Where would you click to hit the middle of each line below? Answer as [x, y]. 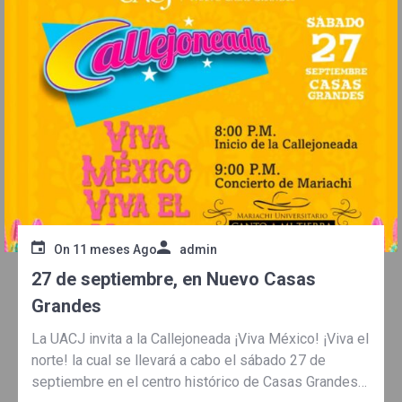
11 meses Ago [115, 249]
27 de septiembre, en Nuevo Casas [174, 279]
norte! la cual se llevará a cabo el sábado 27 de [179, 360]
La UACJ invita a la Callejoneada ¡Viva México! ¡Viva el [200, 338]
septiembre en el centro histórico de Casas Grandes [195, 381]
